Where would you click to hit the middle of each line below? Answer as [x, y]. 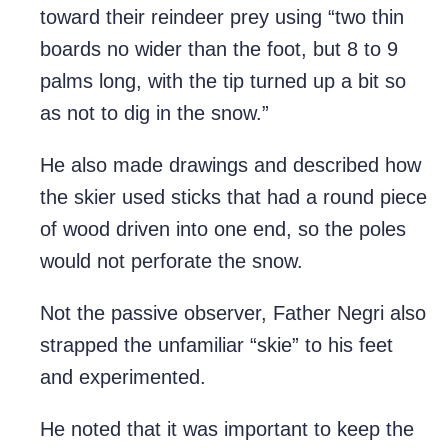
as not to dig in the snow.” [154, 113]
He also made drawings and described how [230, 165]
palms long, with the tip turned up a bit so [223, 81]
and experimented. [123, 377]
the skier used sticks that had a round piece [233, 197]
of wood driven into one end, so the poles [223, 229]
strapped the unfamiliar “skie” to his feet [216, 345]
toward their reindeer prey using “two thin [222, 17]
